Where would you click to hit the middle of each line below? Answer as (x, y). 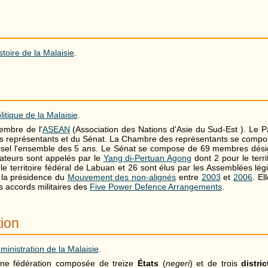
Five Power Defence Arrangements (156, 186)
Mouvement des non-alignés (122, 177)
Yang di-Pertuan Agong (147, 158)
